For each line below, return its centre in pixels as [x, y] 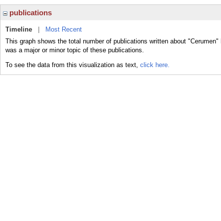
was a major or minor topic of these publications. [75, 50]
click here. [155, 65]
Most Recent [64, 29]
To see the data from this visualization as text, [73, 65]
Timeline [19, 29]
